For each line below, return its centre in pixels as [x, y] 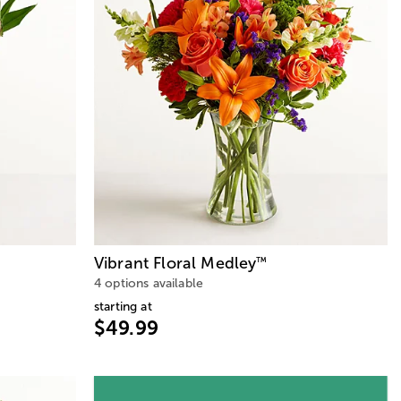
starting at [123, 306]
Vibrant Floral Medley [175, 263]
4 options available [149, 283]
